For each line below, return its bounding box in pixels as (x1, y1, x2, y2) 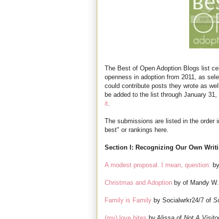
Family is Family (105, 197, 152, 204)
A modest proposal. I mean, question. (105, 161, 211, 169)
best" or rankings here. (105, 126, 169, 134)
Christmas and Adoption (105, 179, 172, 187)
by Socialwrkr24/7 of (152, 197, 213, 204)
